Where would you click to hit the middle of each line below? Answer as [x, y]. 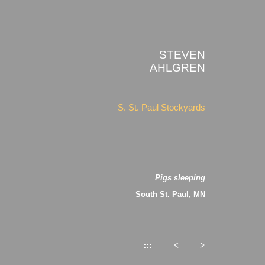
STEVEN [182, 54]
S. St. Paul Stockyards [161, 108]
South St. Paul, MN [170, 194]
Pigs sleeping [180, 178]
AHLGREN [177, 67]
